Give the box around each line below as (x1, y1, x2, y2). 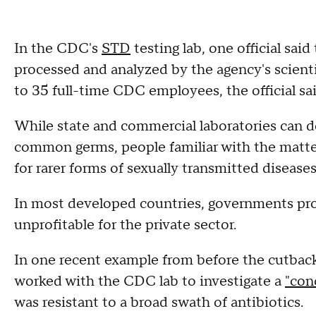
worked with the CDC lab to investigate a (14, 272, 285, 291)
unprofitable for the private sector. (14, 216, 236, 234)
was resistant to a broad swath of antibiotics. (14, 293, 307, 312)
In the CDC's (14, 39, 102, 58)
